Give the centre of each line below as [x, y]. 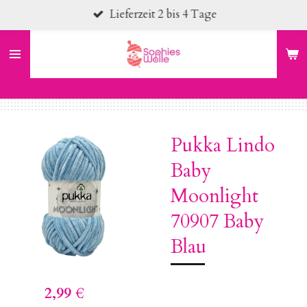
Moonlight [214, 196]
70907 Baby [217, 221]
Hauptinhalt [36, 34]
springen [29, 52]
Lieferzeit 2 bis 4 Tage [162, 15]
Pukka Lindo [223, 145]
